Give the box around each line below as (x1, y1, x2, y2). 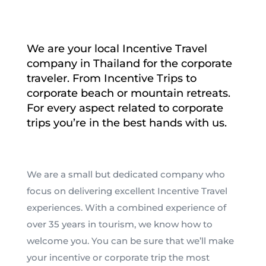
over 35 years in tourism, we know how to (26, 218, 213, 230)
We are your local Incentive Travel (26, 42, 207, 55)
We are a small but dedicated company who (26, 169, 225, 180)
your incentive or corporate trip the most (26, 252, 210, 263)
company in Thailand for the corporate (26, 57, 232, 70)
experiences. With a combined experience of (26, 202, 226, 213)
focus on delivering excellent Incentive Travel (26, 185, 227, 197)
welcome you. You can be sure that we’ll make (26, 235, 234, 246)
